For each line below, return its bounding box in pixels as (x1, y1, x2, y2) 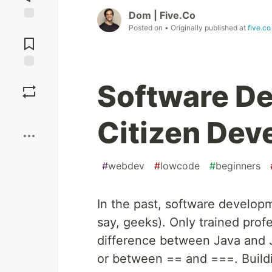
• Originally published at (165, 23, 248, 33)
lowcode (160, 160, 200, 172)
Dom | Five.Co (129, 9, 195, 22)
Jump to (13, 23, 46, 34)
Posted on (129, 23, 165, 33)
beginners (216, 160, 260, 172)
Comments (8, 33, 50, 44)
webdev (108, 160, 144, 172)
